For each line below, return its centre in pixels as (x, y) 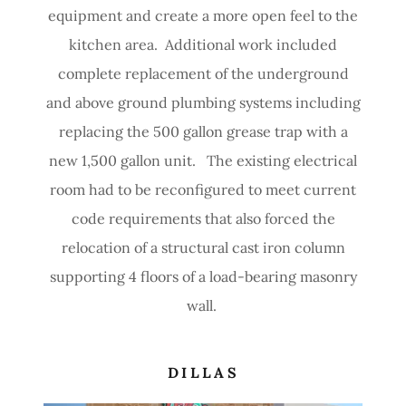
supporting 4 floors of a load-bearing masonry (203, 276)
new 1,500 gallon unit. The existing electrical (203, 160)
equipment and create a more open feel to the (203, 15)
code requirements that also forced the (203, 218)
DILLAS (203, 372)
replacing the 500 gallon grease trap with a (203, 131)
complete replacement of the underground (203, 73)
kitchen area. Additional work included (203, 44)
